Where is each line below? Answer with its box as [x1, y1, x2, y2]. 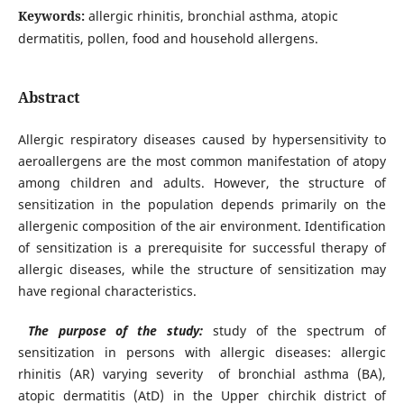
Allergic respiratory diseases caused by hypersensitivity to [17, 131, 387, 149]
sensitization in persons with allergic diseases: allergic [17, 344, 387, 362]
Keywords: [17, 6, 88, 24]
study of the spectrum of [212, 322, 387, 340]
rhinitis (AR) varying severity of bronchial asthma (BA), [17, 365, 387, 383]
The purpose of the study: [27, 322, 213, 340]
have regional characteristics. [17, 282, 197, 300]
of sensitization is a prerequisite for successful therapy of [17, 239, 387, 257]
